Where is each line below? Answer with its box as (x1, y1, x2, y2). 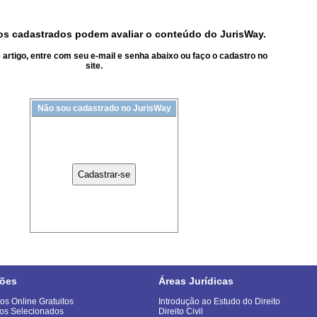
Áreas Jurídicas (158, 275, 234, 287)
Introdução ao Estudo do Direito (158, 296, 280, 307)
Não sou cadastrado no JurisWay (37, 103, 171, 114)
